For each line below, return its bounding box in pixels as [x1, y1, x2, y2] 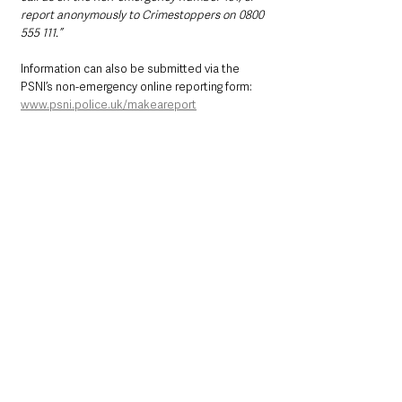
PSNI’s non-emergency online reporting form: [21, 78, 255, 94]
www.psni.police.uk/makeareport [21, 96, 197, 112]
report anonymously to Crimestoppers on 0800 [21, 6, 267, 22]
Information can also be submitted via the [21, 60, 242, 76]
